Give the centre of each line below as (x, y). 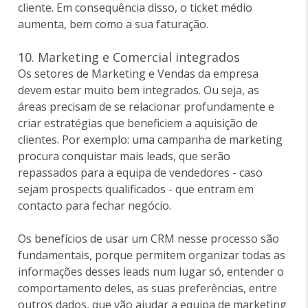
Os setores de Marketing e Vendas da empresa (139, 74)
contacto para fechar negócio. (95, 206)
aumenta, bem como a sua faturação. (113, 24)
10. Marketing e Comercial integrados (129, 57)
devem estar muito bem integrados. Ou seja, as (139, 90)
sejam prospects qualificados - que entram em (136, 189)
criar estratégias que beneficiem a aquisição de (138, 123)
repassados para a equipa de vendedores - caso (141, 173)
